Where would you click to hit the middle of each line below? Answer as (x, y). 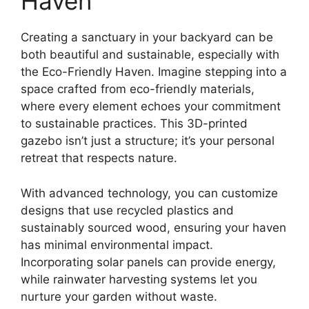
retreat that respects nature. (99, 158)
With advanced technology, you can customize (149, 193)
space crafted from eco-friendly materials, (138, 89)
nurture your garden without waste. (119, 296)
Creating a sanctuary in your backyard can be (147, 38)
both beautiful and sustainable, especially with (150, 55)
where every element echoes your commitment (151, 107)
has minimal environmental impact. (117, 245)
